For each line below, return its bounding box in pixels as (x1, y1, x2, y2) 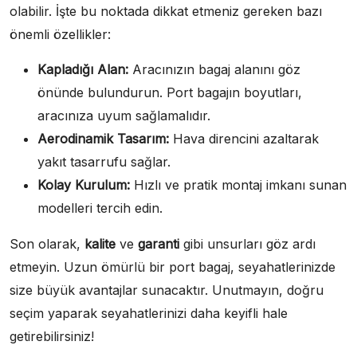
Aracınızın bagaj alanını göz (128, 61, 300, 77)
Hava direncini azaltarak (169, 130, 319, 147)
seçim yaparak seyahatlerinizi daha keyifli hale (10, 304, 288, 321)
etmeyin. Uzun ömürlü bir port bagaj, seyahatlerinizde (10, 258, 335, 275)
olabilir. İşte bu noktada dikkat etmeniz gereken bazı (10, 2, 322, 19)
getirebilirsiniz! (10, 328, 94, 344)
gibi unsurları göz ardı (179, 235, 316, 252)
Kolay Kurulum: (37, 176, 130, 193)
